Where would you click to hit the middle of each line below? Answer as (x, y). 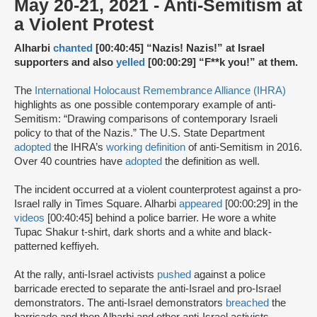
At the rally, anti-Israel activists (86, 275)
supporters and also (65, 63)
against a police (228, 275)
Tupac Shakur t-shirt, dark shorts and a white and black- (143, 232)
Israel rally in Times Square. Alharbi (97, 204)
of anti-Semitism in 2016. (244, 148)
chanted (73, 48)
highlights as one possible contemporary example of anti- (145, 105)
